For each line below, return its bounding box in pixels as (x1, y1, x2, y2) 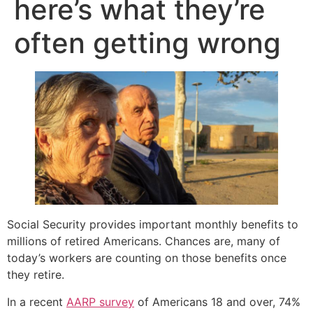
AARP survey (66, 294, 134, 309)
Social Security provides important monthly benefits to (7, 217, 298, 232)
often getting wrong (14, 26, 281, 60)
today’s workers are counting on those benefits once (7, 251, 286, 265)
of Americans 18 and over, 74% (134, 294, 300, 309)
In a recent (7, 294, 66, 309)
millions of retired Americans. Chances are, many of (7, 234, 280, 249)
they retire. (7, 268, 64, 282)
